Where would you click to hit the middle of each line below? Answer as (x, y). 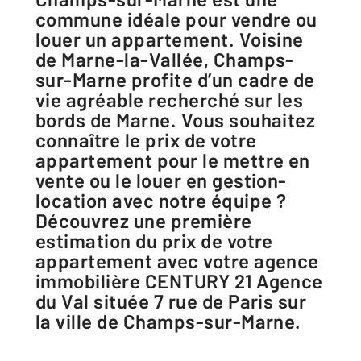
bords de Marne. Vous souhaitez (176, 120)
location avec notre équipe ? (161, 200)
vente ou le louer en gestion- (161, 180)
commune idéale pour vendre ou (176, 19)
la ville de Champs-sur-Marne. (168, 321)
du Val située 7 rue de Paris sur (171, 301)
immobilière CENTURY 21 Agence (179, 281)
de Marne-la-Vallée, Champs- (165, 59)
